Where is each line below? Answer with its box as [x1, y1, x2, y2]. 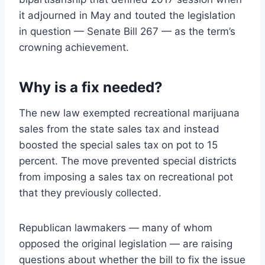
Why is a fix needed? [19, 78, 163, 96]
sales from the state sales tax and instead [19, 122, 219, 135]
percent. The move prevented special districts [19, 154, 237, 167]
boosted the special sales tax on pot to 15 [19, 138, 218, 151]
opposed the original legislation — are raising [19, 237, 232, 250]
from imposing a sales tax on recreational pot [19, 170, 233, 183]
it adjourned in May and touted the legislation [19, 9, 235, 21]
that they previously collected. [19, 186, 161, 199]
